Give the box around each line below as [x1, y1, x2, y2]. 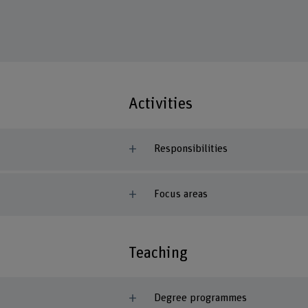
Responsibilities [153, 144, 228, 155]
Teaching [129, 244, 188, 261]
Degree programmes [153, 293, 247, 304]
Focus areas [153, 189, 208, 200]
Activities [129, 95, 193, 112]
